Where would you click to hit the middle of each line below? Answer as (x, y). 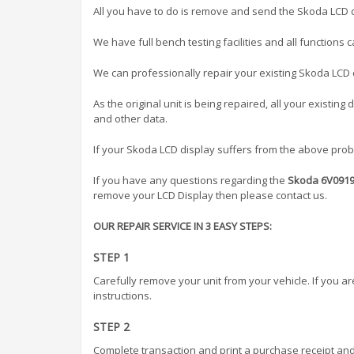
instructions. (122, 295)
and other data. (130, 118)
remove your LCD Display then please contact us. (210, 195)
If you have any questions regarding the (190, 180)
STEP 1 (111, 257)
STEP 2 (111, 326)
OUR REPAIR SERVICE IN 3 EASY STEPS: (183, 226)
